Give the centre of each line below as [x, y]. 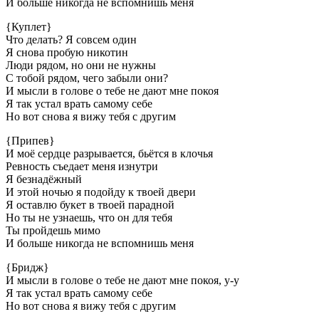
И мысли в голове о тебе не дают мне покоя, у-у [122, 281]
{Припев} [30, 141]
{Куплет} [29, 27]
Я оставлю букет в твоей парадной [90, 205]
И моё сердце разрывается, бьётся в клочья [109, 154]
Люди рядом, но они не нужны [81, 66]
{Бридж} [27, 268]
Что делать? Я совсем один [71, 40]
